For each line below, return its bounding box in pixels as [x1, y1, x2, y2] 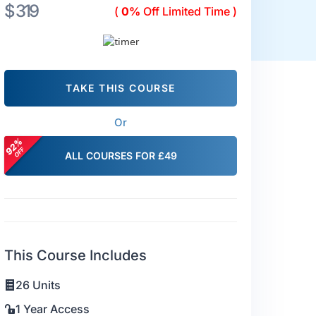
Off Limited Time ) [140, 4, 237, 19]
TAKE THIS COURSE [66, 82, 176, 95]
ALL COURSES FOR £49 [64, 150, 177, 162]
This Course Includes [4, 247, 147, 265]
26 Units [16, 278, 61, 293]
